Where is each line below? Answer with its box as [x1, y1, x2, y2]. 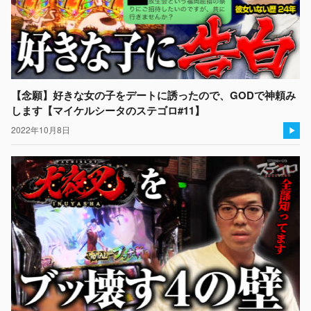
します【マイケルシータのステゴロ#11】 [11, 103, 205, 119]
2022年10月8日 [11, 124, 70, 136]
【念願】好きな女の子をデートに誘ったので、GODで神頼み [11, 87, 296, 103]
